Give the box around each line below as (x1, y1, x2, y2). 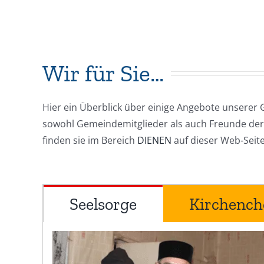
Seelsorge (69, 194, 137, 214)
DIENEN (137, 134, 171, 147)
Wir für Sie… (42, 59, 164, 88)
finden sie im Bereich (42, 134, 137, 147)
